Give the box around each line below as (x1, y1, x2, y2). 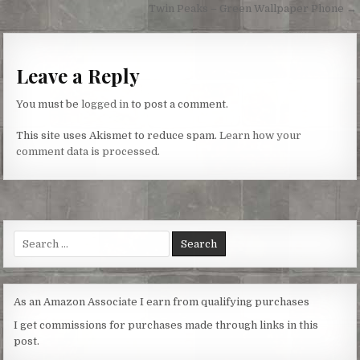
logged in (81, 97, 129, 110)
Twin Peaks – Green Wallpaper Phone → (148, 2, 357, 15)
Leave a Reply (16, 62, 141, 88)
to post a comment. (129, 97, 229, 110)
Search (13, 231, 50, 244)
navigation (2, 2, 115, 33)
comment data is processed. (16, 145, 161, 158)
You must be (16, 97, 82, 110)
